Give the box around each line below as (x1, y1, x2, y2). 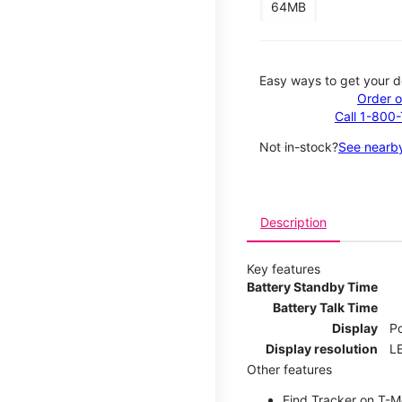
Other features (247, 361, 332, 377)
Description (260, 214, 327, 230)
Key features (247, 260, 320, 276)
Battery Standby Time (247, 278, 378, 294)
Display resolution (266, 340, 378, 356)
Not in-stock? (259, 138, 338, 154)
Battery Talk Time (273, 299, 378, 315)
